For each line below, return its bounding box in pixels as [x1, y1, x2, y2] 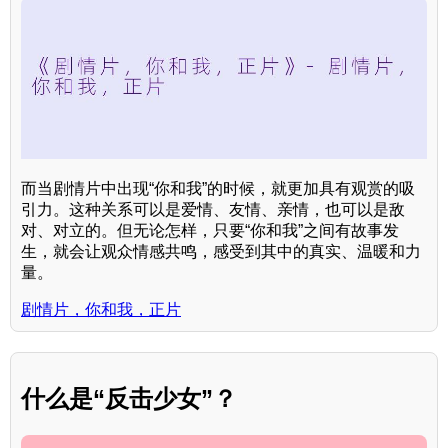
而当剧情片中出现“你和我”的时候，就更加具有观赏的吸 [21, 180, 415, 198]
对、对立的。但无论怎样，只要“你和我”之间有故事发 [21, 222, 399, 240]
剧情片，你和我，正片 [21, 301, 181, 319]
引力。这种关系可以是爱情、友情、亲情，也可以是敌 [21, 201, 405, 219]
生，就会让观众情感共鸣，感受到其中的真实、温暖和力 [21, 243, 421, 261]
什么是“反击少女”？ [21, 385, 237, 413]
